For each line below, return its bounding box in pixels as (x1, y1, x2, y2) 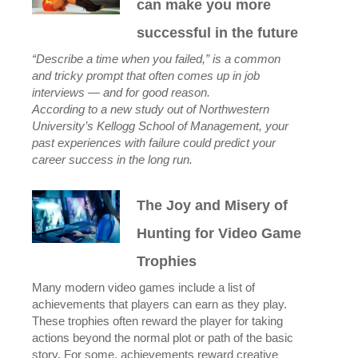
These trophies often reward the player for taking (32, 315, 283, 328)
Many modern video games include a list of (32, 281, 255, 294)
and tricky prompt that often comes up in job (32, 70, 260, 82)
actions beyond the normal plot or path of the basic (32, 332, 293, 344)
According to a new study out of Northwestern (32, 103, 269, 116)
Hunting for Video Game (137, 225, 302, 241)
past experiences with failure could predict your (32, 137, 276, 149)
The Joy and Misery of (137, 197, 288, 213)
